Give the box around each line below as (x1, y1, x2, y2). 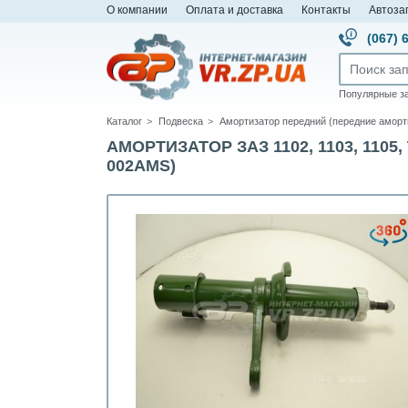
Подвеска (158, 116, 203, 127)
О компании (107, 4, 168, 15)
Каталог (107, 116, 142, 127)
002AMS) (107, 157, 176, 175)
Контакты (301, 4, 351, 15)
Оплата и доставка (186, 4, 283, 15)
